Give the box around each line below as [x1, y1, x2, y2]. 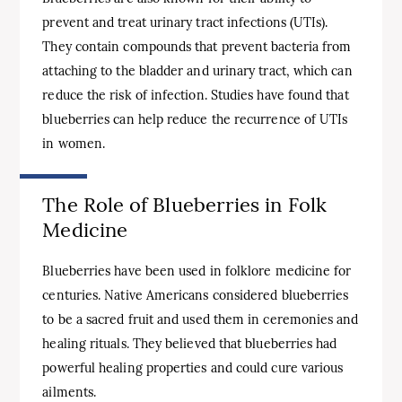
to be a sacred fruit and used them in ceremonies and [42, 310, 359, 328]
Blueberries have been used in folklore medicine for [42, 262, 352, 279]
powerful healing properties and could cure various [42, 359, 344, 376]
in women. [42, 135, 106, 153]
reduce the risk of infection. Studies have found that [42, 87, 349, 104]
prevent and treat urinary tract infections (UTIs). [42, 14, 328, 31]
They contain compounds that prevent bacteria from [42, 39, 352, 56]
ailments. [42, 383, 97, 400]
